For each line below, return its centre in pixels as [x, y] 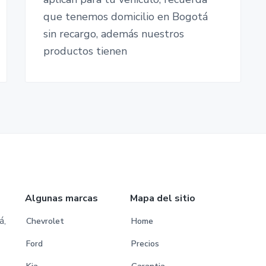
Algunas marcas [61, 198]
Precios [145, 244]
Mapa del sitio [163, 198]
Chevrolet [45, 221]
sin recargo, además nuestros [113, 34]
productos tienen [85, 51]
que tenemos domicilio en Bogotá [125, 17]
